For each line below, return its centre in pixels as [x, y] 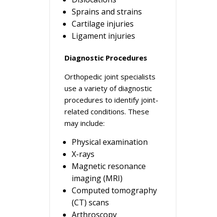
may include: [85, 123]
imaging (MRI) [97, 178]
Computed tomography [114, 190]
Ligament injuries [103, 36]
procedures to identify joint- [111, 100]
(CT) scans [90, 202]
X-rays [83, 154]
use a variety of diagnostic [108, 88]
